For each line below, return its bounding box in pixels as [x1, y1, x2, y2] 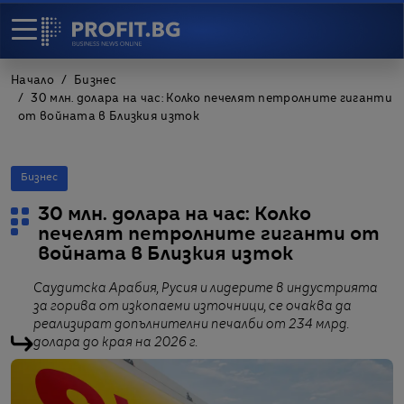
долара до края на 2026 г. [33, 336, 197, 349]
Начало [11, 76, 54, 87]
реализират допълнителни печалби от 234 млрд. [33, 318, 349, 331]
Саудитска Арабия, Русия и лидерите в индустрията [33, 282, 378, 295]
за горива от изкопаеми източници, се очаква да [33, 300, 352, 313]
